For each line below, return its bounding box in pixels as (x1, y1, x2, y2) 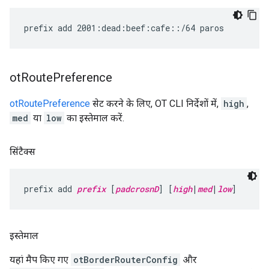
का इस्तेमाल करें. (64, 112, 124, 124)
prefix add (24, 183, 77, 195)
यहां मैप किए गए (10, 254, 71, 265)
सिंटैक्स (10, 146, 35, 157)
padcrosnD (115, 183, 159, 195)
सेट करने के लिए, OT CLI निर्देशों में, (90, 98, 221, 109)
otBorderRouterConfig (73, 254, 178, 265)
